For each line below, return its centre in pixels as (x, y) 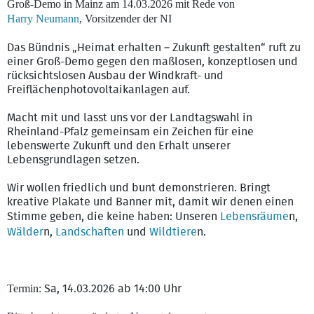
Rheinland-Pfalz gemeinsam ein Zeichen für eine (130, 132)
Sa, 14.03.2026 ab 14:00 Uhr (111, 289)
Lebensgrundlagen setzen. (73, 160)
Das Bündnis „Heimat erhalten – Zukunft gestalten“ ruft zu (154, 48)
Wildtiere (173, 232)
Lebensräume (254, 217)
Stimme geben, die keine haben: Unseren (114, 217)
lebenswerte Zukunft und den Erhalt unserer (119, 146)
